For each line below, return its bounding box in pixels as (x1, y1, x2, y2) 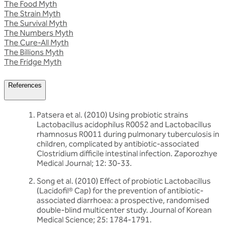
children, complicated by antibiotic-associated (37, 138, 199, 149)
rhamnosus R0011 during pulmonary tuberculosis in (37, 129, 219, 139)
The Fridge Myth (4, 56, 62, 67)
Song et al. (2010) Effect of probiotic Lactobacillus (37, 176, 211, 186)
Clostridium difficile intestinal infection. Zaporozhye (37, 148, 217, 158)
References (8, 81, 42, 89)
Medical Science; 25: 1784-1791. (37, 214, 152, 224)
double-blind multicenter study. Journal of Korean (37, 205, 212, 215)
